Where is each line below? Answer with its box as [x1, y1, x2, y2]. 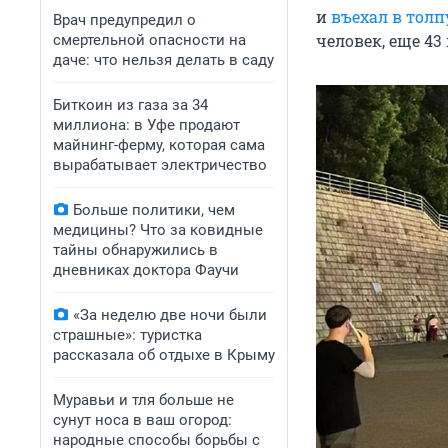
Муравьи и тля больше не [53, 391, 234, 409]
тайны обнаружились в [53, 241, 218, 259]
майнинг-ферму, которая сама [53, 136, 265, 154]
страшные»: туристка [53, 326, 202, 344]
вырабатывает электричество [53, 156, 267, 174]
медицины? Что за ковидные [53, 221, 263, 239]
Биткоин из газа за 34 [53, 96, 208, 114]
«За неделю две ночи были [73, 306, 267, 324]
